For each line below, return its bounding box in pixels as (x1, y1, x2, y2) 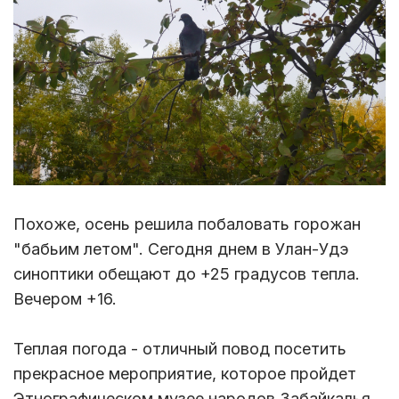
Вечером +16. (13, 289, 117, 309)
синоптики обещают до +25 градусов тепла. (13, 265, 360, 284)
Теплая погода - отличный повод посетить (13, 339, 346, 359)
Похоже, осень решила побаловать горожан (13, 215, 361, 234)
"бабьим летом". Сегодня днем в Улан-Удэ (13, 240, 349, 259)
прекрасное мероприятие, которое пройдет (13, 364, 356, 384)
